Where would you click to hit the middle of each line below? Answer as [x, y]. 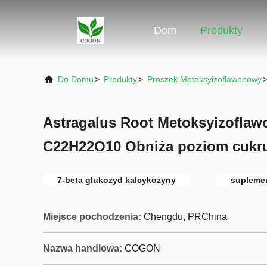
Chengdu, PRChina [185, 217]
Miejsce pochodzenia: [92, 217]
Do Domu [76, 79]
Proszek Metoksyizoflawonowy [204, 79]
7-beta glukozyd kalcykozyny [117, 180]
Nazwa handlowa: [83, 248]
